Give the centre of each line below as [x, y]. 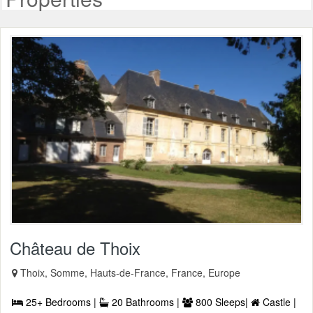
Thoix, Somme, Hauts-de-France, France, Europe [130, 272]
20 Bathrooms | [146, 301]
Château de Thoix [75, 247]
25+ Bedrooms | [61, 301]
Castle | [278, 301]
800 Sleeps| [222, 301]
